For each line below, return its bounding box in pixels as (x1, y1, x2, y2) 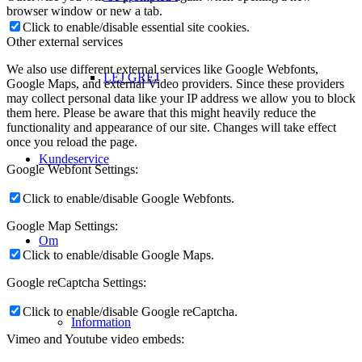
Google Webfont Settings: (6, 162, 138, 176)
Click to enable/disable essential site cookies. (23, 19, 250, 34)
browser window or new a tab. (6, 3, 162, 18)
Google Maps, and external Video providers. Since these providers (6, 76, 344, 90)
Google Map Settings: (6, 218, 118, 233)
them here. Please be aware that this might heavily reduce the (6, 105, 316, 120)
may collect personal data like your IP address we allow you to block (6, 90, 356, 105)
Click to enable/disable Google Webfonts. (23, 191, 234, 205)
